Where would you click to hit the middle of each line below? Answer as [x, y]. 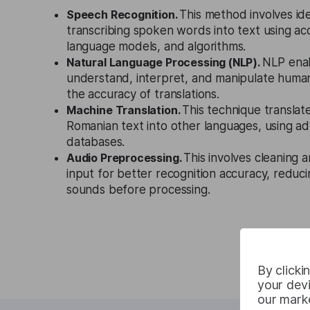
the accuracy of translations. [143, 94]
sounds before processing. [138, 190]
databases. [96, 142]
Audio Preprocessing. [125, 158]
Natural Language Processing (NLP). [164, 62]
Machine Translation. [125, 110]
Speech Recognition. [123, 15]
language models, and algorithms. [156, 46]
